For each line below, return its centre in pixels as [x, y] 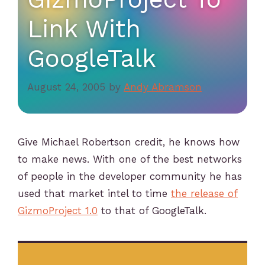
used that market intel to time [94, 193]
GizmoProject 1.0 [58, 210]
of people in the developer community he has [130, 176]
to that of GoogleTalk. [152, 210]
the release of [204, 193]
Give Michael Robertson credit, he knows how [129, 142]
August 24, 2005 [66, 87]
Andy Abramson [163, 87]
